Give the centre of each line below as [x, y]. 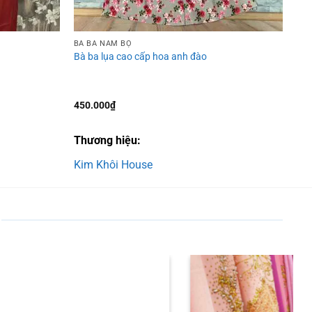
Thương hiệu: [107, 141]
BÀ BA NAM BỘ [103, 43]
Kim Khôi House [113, 165]
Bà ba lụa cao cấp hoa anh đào [140, 57]
